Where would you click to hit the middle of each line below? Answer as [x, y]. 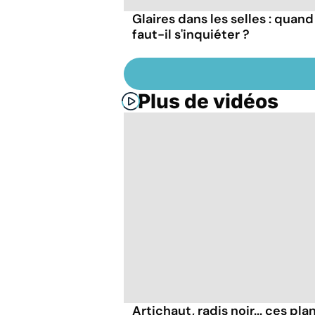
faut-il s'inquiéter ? [191, 34]
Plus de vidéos [208, 101]
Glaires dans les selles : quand [223, 19]
